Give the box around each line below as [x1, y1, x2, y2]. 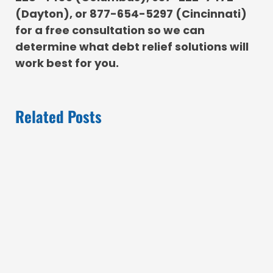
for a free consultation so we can [15, 22, 205, 38]
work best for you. [15, 55, 119, 71]
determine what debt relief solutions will [15, 38, 249, 54]
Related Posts [15, 104, 102, 127]
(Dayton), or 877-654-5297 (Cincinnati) [15, 5, 247, 21]
